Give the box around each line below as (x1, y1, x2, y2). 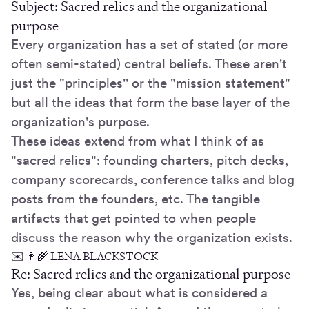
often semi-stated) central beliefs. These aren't (11, 56, 287, 72)
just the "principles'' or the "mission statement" (11, 75, 290, 92)
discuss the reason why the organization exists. (11, 230, 292, 246)
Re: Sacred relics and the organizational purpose (11, 265, 290, 283)
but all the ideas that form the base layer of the (11, 94, 290, 111)
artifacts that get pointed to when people (11, 210, 256, 227)
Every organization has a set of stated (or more (11, 37, 288, 53)
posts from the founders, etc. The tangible (11, 191, 260, 208)
